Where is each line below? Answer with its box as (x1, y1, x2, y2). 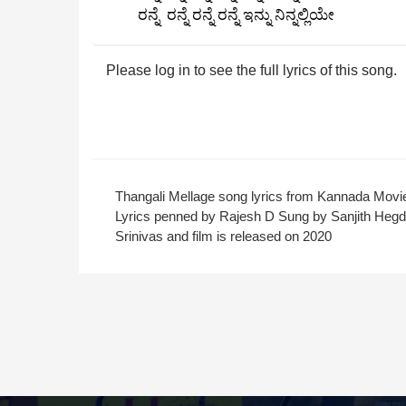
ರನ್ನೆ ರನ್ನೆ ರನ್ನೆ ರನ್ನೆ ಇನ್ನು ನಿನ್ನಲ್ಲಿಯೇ (138, 6, 334, 24)
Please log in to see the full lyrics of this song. (106, 63, 397, 78)
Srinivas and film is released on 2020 (115, 228, 332, 244)
